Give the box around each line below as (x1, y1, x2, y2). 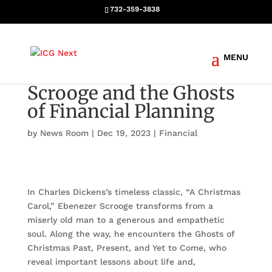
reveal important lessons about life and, (27, 257, 195, 267)
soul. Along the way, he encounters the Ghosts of (27, 229, 235, 239)
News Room (39, 128, 89, 138)
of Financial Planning (27, 100, 214, 123)
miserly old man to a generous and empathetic (27, 215, 225, 225)
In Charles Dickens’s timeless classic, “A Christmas (27, 187, 240, 197)
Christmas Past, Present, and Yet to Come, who (27, 243, 226, 253)
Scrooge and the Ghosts (27, 81, 235, 104)
